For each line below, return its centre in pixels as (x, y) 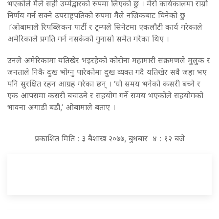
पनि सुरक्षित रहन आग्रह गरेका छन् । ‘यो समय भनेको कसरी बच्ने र (104, 83)
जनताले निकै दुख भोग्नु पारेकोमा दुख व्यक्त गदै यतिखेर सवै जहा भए (107, 72)
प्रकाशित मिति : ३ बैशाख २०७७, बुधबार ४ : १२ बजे (109, 138)
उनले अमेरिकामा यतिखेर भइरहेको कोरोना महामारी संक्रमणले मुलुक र (109, 60)
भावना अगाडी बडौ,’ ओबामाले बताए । (61, 107)
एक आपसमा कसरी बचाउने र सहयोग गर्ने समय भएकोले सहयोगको (105, 95)
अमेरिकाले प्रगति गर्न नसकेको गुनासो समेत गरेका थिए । (88, 38)
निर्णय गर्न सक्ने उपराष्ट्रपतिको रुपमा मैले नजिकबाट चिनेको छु (96, 15)
